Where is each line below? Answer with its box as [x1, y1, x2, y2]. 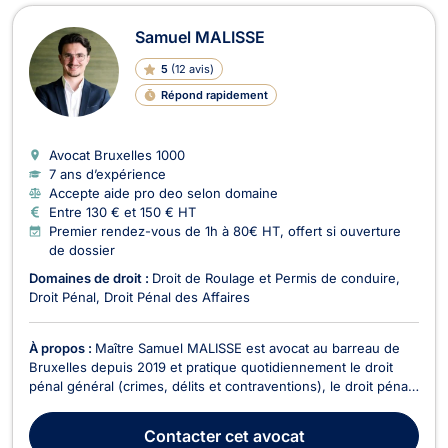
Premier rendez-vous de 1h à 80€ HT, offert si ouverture [49, 222, 401, 239]
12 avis [174, 61, 210, 76]
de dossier [49, 241, 115, 258]
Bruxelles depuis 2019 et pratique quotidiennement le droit [29, 358, 393, 375]
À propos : [29, 339, 95, 356]
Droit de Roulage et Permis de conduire [152, 269, 396, 286]
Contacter [143, 425, 221, 446]
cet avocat [220, 425, 305, 446]
